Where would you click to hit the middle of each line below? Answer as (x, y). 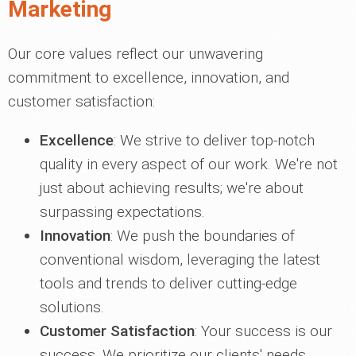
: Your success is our (263, 331)
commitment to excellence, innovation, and (149, 77)
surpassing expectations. (122, 212)
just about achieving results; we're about (172, 188)
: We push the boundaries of (203, 236)
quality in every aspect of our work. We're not (189, 164)
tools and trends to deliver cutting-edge (168, 283)
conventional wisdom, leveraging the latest (180, 259)
